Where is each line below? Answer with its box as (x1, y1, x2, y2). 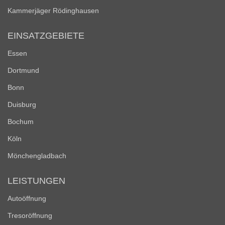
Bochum (8, 118, 34, 126)
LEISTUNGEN (8, 176, 65, 186)
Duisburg (8, 100, 36, 108)
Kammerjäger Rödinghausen (8, 7, 99, 15)
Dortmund (8, 66, 39, 74)
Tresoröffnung (8, 211, 52, 219)
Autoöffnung (8, 194, 46, 202)
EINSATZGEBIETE (8, 31, 84, 41)
